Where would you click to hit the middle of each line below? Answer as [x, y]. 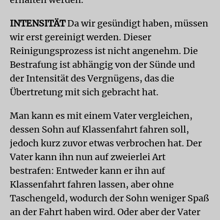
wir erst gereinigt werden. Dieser [81, 37]
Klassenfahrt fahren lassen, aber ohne [92, 184]
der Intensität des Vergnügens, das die [92, 78]
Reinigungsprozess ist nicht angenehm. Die [104, 51]
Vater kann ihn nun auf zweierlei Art [88, 157]
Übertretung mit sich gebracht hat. [84, 92]
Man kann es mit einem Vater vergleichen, [101, 115]
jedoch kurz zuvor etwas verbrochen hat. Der [106, 143]
